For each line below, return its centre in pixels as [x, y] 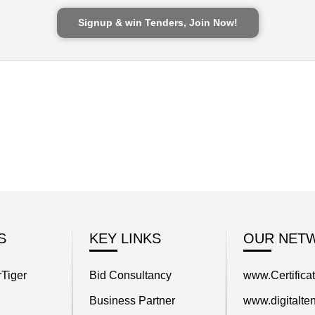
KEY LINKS [125, 238]
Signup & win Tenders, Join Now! [157, 22]
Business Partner [132, 301]
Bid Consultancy [130, 275]
